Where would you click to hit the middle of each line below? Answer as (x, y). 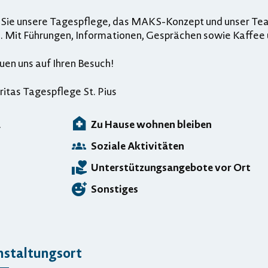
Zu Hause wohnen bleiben (151, 124)
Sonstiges (115, 188)
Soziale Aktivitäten (138, 145)
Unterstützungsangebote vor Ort (171, 167)
